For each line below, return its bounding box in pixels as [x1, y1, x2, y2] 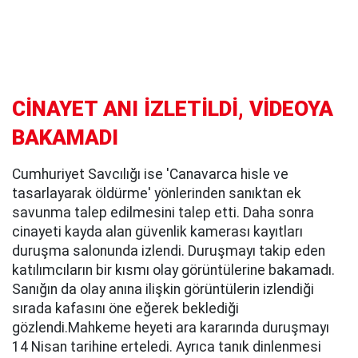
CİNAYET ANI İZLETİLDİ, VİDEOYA [12, 97, 333, 121]
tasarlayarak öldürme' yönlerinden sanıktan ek [12, 185, 301, 202]
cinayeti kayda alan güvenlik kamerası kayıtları [12, 224, 303, 241]
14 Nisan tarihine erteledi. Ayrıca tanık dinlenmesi [12, 339, 321, 356]
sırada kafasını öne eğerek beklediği [12, 300, 239, 317]
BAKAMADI [12, 125, 118, 150]
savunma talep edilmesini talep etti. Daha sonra [12, 205, 314, 221]
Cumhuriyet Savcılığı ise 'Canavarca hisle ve [12, 166, 288, 183]
